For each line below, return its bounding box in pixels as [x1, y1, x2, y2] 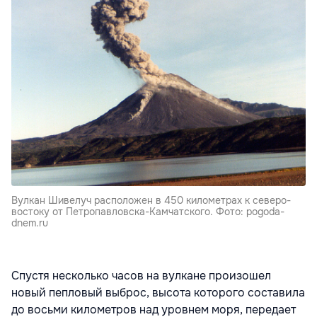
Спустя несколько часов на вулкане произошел [11, 267, 271, 283]
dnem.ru [11, 216, 48, 229]
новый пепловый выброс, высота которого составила [11, 284, 305, 300]
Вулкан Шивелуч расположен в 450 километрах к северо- [11, 193, 291, 207]
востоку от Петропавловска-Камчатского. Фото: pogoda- [11, 204, 284, 218]
